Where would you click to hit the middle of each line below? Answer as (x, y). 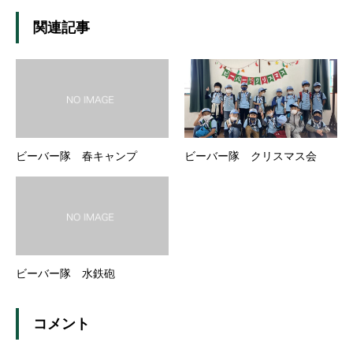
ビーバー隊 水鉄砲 (65, 274)
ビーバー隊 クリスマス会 (251, 156)
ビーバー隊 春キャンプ (76, 156)
